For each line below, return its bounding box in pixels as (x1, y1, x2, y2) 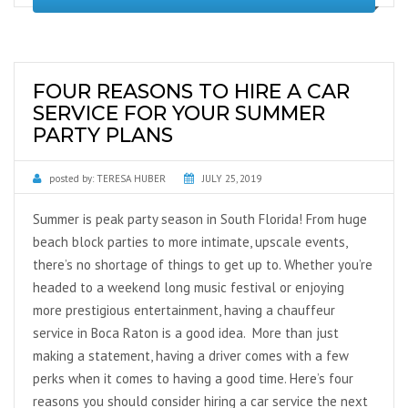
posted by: (49, 172, 94, 185)
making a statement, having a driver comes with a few (33, 347, 349, 364)
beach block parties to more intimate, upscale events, (33, 233, 347, 250)
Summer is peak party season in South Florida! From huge (33, 210, 367, 228)
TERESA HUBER (97, 172, 166, 185)
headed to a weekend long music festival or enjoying (33, 279, 344, 296)
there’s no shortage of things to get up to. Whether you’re (33, 256, 372, 273)
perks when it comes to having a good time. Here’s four (33, 370, 353, 387)
